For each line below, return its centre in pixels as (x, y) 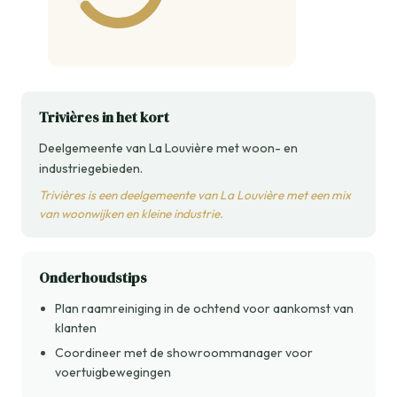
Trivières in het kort (104, 117)
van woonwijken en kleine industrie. (131, 214)
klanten (76, 328)
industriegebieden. (91, 168)
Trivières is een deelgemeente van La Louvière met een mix (195, 195)
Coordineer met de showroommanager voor (184, 353)
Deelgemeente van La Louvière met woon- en (168, 148)
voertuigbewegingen (113, 372)
